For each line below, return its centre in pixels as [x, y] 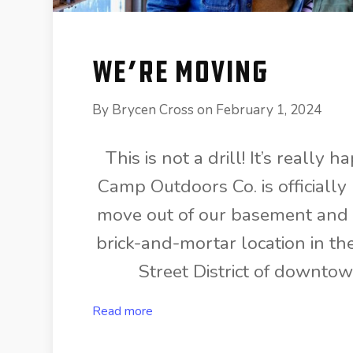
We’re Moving [180, 72]
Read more [123, 312]
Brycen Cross [153, 110]
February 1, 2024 [269, 110]
